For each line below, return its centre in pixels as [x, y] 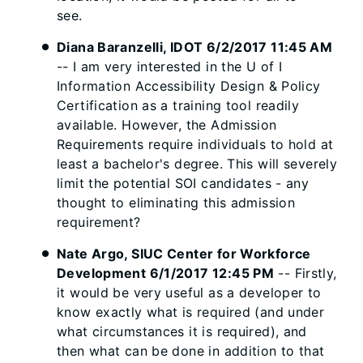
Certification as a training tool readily [178, 105]
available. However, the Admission [167, 125]
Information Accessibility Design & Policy [189, 86]
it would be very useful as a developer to [189, 293]
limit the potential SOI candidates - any [183, 183]
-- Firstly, [305, 273]
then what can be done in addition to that [191, 351]
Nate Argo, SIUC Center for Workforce [184, 254]
